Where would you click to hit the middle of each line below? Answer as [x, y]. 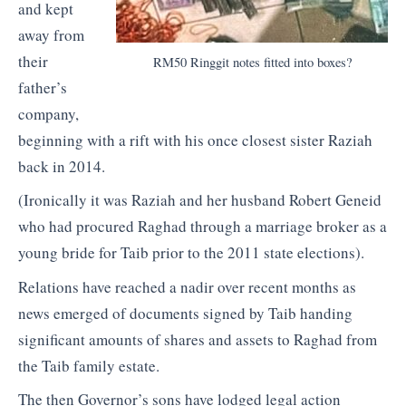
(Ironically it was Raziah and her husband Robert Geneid [200, 200]
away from [51, 34]
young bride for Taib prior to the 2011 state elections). [191, 253]
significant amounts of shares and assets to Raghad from [198, 339]
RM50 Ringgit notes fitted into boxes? [252, 62]
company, [48, 113]
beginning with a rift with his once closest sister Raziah [195, 140]
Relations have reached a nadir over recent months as [187, 286]
